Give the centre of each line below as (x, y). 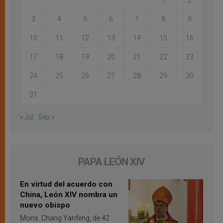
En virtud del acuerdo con (66, 184)
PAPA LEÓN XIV (111, 162)
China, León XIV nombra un (69, 194)
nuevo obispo (45, 205)
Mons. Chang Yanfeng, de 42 (65, 218)
